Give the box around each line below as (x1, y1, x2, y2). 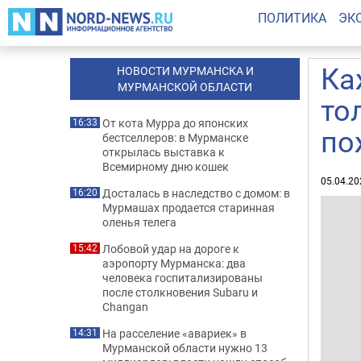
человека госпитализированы (102, 270, 263, 285)
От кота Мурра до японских (102, 115, 248, 131)
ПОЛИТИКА (257, 9, 326, 27)
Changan (102, 299, 148, 314)
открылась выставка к (102, 144, 225, 160)
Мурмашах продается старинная (102, 200, 275, 215)
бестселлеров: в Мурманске (102, 130, 248, 145)
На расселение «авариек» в (102, 326, 247, 341)
